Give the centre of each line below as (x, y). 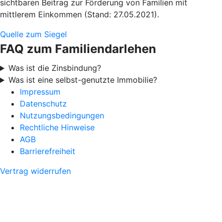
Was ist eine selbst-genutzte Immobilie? (83, 80)
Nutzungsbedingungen (62, 116)
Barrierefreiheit (48, 151)
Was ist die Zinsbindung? (55, 68)
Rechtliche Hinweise (57, 128)
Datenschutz (43, 104)
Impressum (40, 92)
